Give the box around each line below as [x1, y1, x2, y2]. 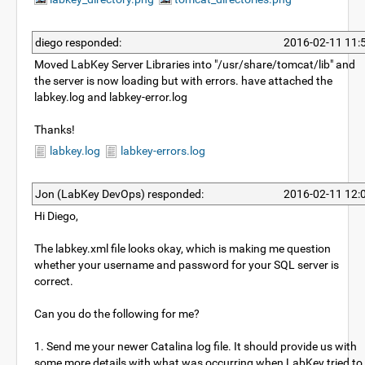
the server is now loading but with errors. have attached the [34, 74, 332, 87]
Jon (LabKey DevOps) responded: [35, 187, 204, 200]
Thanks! [34, 123, 75, 136]
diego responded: [35, 36, 121, 49]
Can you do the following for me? [34, 307, 200, 320]
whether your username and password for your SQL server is [34, 258, 339, 271]
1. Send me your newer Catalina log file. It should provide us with [34, 340, 357, 353]
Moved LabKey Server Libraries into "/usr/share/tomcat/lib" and [34, 58, 355, 71]
